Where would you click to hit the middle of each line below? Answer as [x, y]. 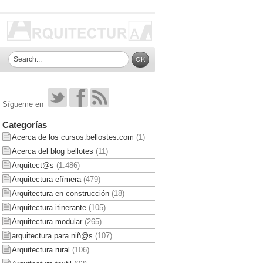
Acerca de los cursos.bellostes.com [73, 137]
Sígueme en [23, 104]
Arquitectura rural [41, 249]
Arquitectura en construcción [60, 193]
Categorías [24, 124]
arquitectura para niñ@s [52, 235]
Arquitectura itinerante [49, 207]
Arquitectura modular [47, 221]
